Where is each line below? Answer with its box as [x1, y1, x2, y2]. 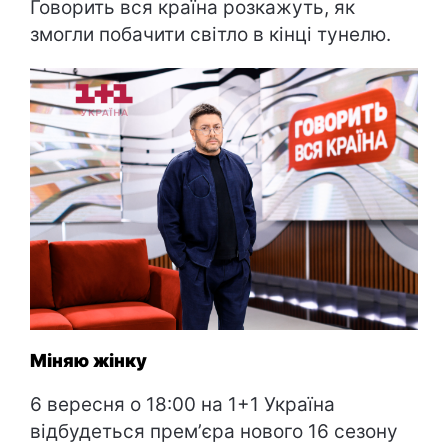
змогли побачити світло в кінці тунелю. [30, 22, 391, 46]
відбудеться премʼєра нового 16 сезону [30, 419, 398, 443]
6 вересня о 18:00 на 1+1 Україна [30, 392, 335, 416]
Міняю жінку [30, 349, 147, 371]
